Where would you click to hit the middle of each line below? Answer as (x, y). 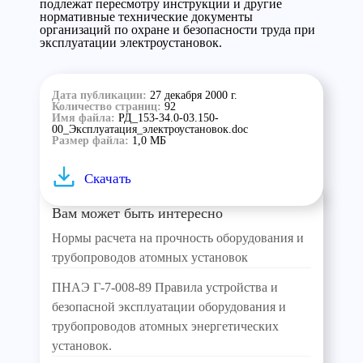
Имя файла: (85, 118)
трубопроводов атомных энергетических (165, 326)
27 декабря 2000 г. (194, 95)
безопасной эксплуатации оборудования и (169, 307)
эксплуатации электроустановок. (131, 43)
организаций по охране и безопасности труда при (177, 30)
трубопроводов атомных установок (150, 257)
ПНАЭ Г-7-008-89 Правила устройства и (165, 287)
